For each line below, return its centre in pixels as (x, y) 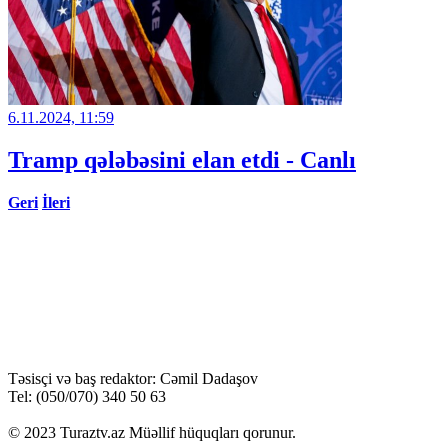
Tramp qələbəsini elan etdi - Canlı (182, 160)
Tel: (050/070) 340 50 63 (87, 397)
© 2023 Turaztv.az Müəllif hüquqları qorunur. (152, 433)
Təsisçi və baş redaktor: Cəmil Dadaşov (133, 379)
